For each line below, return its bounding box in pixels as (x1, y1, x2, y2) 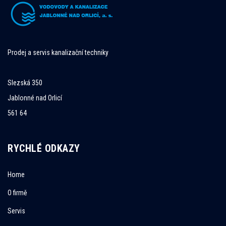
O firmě (8, 189, 27, 197)
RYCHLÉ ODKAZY (8, 142, 80, 154)
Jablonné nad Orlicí (8, 94, 62, 102)
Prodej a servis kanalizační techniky (8, 48, 108, 56)
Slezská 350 (8, 79, 42, 87)
